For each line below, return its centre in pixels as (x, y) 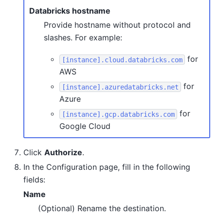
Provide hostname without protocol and (117, 25)
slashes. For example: (83, 37)
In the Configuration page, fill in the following (107, 167)
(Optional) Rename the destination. (102, 209)
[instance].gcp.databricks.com (118, 114)
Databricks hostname (70, 10)
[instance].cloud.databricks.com (122, 60)
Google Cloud (85, 126)
